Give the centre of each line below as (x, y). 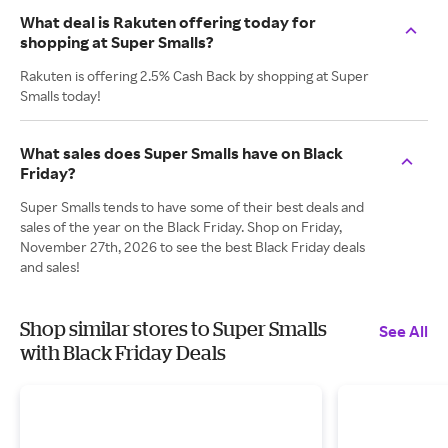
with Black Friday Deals (123, 352)
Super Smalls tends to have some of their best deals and (192, 206)
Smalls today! (60, 95)
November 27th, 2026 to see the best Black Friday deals (192, 246)
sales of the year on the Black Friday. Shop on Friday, (181, 226)
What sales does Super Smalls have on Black (181, 153)
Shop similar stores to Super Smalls (173, 328)
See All (403, 331)
